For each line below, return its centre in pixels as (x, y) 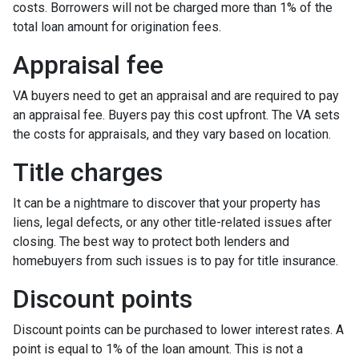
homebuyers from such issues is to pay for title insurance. (175, 260)
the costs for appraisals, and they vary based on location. (172, 134)
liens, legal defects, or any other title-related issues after (172, 222)
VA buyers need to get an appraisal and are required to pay (176, 95)
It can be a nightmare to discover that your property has (167, 203)
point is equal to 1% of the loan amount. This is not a (158, 349)
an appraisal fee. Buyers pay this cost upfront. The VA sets (176, 115)
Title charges (88, 172)
